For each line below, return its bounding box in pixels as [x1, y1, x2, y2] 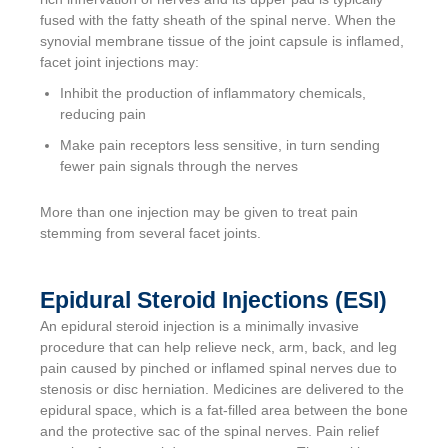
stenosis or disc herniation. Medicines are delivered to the [40, 380, 404, 397]
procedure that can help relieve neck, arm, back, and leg [40, 338, 397, 355]
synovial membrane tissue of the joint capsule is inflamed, [40, 32, 404, 49]
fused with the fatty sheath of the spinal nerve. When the [40, 11, 396, 28]
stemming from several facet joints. [40, 224, 261, 241]
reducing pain [60, 105, 146, 122]
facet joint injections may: [40, 53, 199, 70]
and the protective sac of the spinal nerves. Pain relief [40, 422, 379, 439]
